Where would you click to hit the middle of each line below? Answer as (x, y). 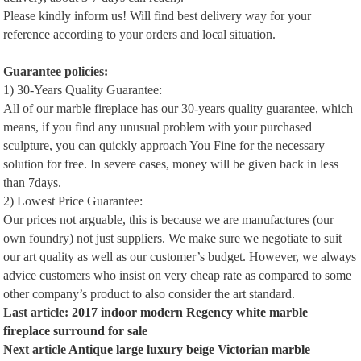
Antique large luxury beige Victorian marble (190, 350)
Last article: (38, 313)
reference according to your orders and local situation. (140, 35)
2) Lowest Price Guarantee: (73, 201)
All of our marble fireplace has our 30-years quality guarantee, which (178, 109)
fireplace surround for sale (76, 331)
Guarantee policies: (56, 72)
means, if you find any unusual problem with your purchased (158, 127)
